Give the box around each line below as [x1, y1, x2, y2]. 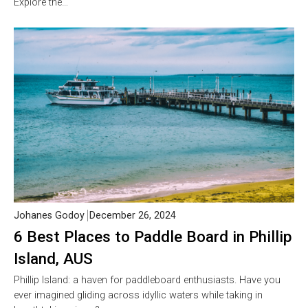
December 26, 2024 [89, 209, 176, 221]
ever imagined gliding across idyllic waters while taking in [14, 289, 263, 301]
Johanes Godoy [14, 209, 85, 221]
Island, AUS [14, 249, 93, 267]
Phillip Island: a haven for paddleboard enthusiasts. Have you [14, 274, 280, 286]
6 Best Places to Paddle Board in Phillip [14, 227, 292, 245]
